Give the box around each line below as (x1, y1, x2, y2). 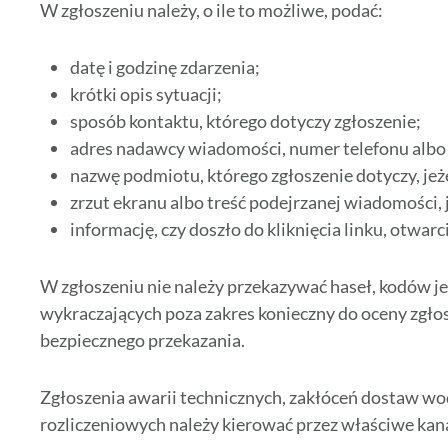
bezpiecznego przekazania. (40, 329, 245, 352)
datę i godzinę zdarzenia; (70, 56, 260, 79)
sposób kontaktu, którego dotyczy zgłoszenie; (70, 110, 421, 133)
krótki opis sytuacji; (70, 83, 222, 106)
